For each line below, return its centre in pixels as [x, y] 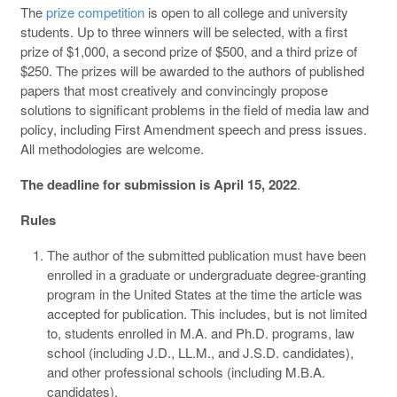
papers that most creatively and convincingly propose [174, 90]
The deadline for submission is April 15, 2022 [158, 184]
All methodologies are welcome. [112, 148]
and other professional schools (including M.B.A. [186, 371]
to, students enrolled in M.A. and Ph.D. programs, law [200, 332]
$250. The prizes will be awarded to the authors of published [192, 70]
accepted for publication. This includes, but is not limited [206, 313]
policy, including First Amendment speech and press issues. [193, 128]
